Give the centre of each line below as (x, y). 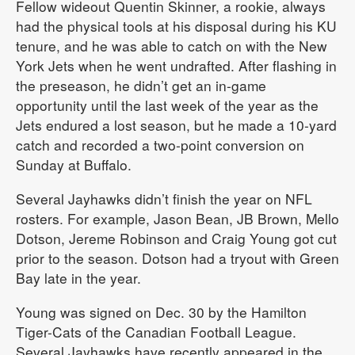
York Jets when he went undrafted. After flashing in (176, 65)
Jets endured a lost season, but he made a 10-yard (176, 124)
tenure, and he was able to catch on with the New (172, 45)
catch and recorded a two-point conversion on (160, 144)
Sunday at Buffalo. (74, 164)
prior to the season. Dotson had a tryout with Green (177, 258)
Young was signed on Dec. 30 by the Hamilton (161, 311)
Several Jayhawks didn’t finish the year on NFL (164, 198)
